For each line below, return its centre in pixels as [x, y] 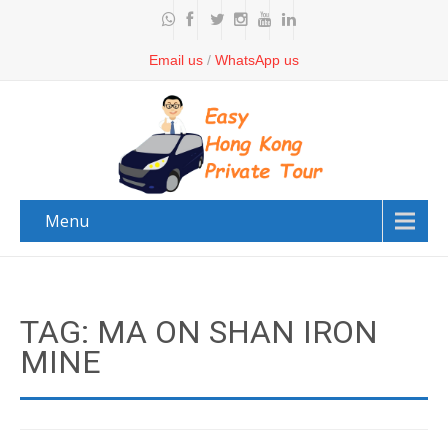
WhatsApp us [257, 60]
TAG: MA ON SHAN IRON [199, 332]
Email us [176, 60]
